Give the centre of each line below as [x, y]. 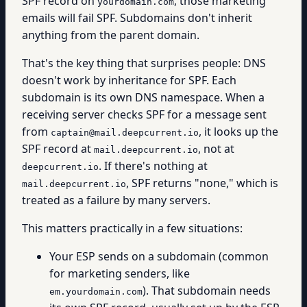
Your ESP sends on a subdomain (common [159, 256]
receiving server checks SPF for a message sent [144, 114]
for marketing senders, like [120, 273]
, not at [216, 149]
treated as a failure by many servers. [116, 200]
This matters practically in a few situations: [132, 228]
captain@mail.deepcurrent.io [125, 133]
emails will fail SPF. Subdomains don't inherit [137, 18]
